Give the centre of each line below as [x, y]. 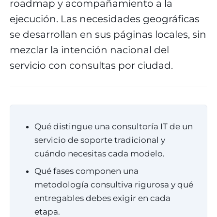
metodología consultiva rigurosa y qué [114, 185]
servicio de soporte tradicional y [100, 140]
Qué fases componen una [86, 171]
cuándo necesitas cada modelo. [100, 154]
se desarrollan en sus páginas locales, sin [108, 34]
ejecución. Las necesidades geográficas [105, 19]
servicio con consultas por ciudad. [91, 65]
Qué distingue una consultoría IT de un [114, 126]
